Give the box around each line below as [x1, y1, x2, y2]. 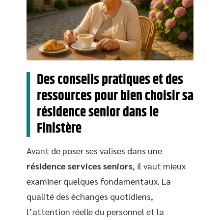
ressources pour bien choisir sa [37, 85, 193, 107]
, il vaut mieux [133, 160, 186, 171]
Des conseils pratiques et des [37, 69, 183, 90]
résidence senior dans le [37, 102, 159, 123]
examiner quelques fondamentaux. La [27, 175, 171, 187]
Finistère [37, 118, 82, 139]
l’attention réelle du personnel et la [27, 205, 164, 217]
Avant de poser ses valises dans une [27, 144, 162, 156]
